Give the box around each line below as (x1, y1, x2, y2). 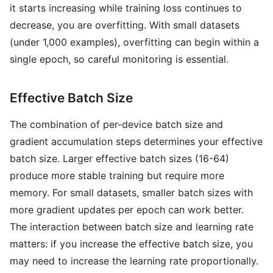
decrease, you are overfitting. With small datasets (10, 19, 239, 31)
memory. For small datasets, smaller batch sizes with (10, 186, 253, 199)
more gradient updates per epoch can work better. (10, 204, 244, 216)
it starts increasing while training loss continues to (10, 2, 242, 14)
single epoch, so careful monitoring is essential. (10, 53, 229, 65)
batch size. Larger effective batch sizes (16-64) (10, 152, 229, 165)
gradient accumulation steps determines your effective (10, 135, 263, 147)
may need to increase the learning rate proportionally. (10, 255, 258, 267)
